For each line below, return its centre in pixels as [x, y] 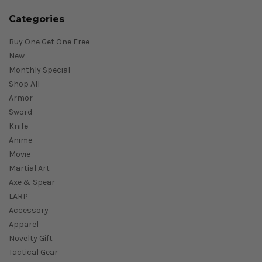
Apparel [24, 225]
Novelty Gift [31, 239]
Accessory [29, 211]
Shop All [24, 84]
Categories [37, 19]
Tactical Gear [33, 253]
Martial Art [29, 168]
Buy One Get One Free [49, 42]
